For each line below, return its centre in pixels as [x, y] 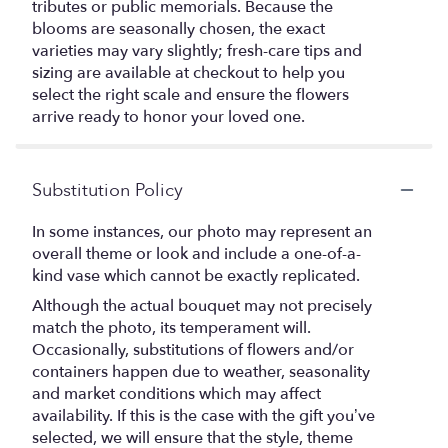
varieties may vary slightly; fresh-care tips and [197, 50]
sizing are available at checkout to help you [188, 72]
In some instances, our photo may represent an [202, 231]
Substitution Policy [107, 190]
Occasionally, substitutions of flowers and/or [193, 349]
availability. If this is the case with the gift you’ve [203, 415]
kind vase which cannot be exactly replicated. [196, 275]
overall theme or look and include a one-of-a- [196, 253]
